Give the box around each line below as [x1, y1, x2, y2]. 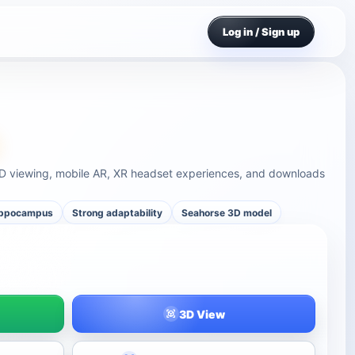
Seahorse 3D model [181, 206, 273, 219]
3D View [178, 307, 225, 321]
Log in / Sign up [223, 25, 300, 38]
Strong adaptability [72, 206, 163, 219]
